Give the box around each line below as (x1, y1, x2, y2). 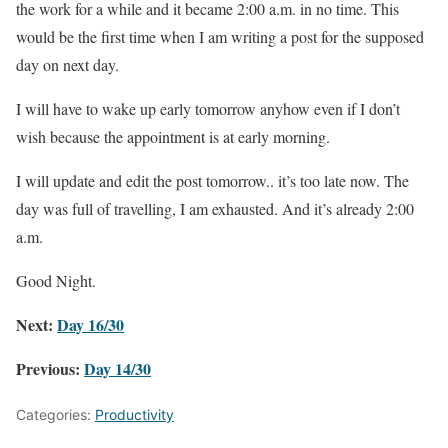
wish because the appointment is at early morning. (16, 125, 330, 147)
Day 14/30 (84, 356, 151, 380)
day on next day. (16, 53, 119, 75)
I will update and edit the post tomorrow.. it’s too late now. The (16, 169, 409, 191)
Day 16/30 (57, 312, 124, 336)
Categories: (16, 405, 95, 423)
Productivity (95, 405, 174, 423)
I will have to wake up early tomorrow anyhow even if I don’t (16, 97, 400, 119)
